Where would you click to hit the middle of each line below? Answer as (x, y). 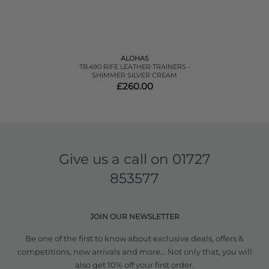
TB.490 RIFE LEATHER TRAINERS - (134, 67)
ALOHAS (134, 59)
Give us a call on (115, 159)
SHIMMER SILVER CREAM (134, 75)
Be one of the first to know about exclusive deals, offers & (134, 239)
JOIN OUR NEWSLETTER (134, 217)
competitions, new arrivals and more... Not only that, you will (134, 252)
